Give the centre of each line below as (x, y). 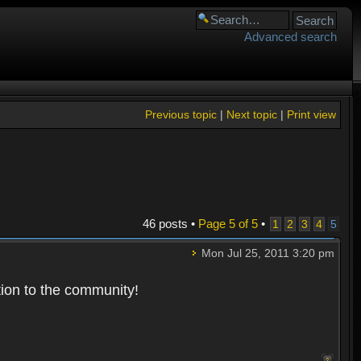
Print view (311, 114)
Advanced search (290, 37)
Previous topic (180, 114)
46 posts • (170, 224)
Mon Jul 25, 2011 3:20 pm (266, 253)
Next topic (251, 114)
